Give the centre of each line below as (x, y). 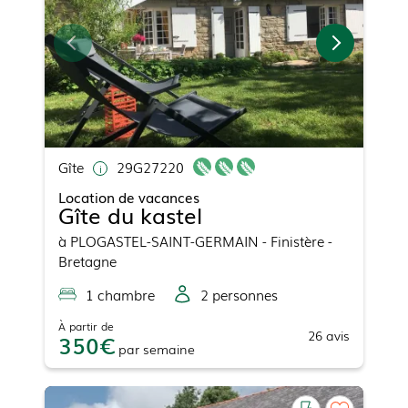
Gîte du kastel (130, 214)
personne (240, 294)
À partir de (86, 326)
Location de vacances (129, 196)
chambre (124, 294)
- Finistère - (296, 240)
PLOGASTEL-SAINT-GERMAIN (164, 240)
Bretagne (87, 260)
